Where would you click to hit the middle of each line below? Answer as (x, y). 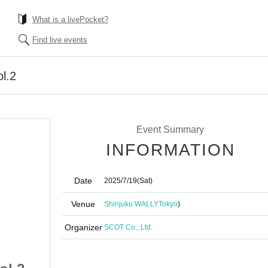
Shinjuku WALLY (131, 204)
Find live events (60, 40)
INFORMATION (170, 150)
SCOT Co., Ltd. (128, 227)
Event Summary (170, 130)
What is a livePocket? (70, 19)
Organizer (83, 227)
